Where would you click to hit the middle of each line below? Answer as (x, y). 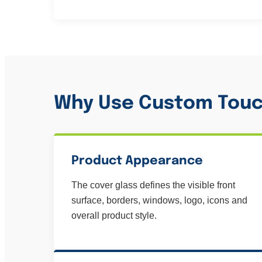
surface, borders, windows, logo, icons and (159, 200)
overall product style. (114, 216)
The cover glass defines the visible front (153, 185)
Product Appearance (137, 161)
